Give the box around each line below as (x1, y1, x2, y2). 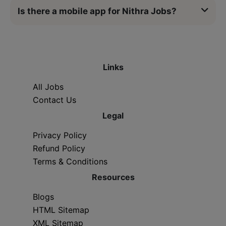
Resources (91, 172, 135, 182)
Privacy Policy (33, 130, 87, 140)
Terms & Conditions (33, 156, 107, 166)
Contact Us (33, 94, 76, 105)
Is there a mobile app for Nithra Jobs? (18, 6, 177, 16)
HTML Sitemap (33, 204, 89, 215)
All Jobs (33, 81, 64, 92)
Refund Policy (33, 143, 85, 153)
